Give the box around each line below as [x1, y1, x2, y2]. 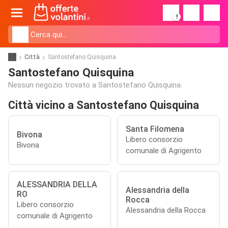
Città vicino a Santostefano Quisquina [8, 99, 199, 111]
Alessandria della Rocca [126, 206, 206, 215]
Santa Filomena [126, 124, 186, 134]
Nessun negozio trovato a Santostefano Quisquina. [8, 80, 182, 90]
